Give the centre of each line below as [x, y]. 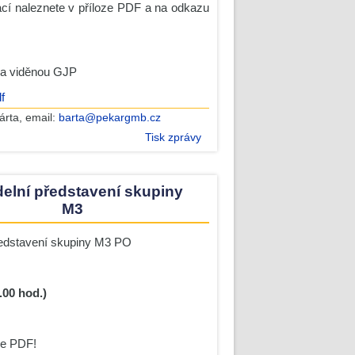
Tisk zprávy [174, 137]
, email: [38, 118]
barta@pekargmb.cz [109, 118]
